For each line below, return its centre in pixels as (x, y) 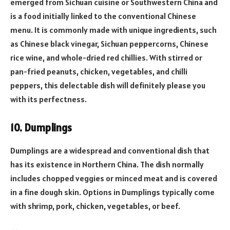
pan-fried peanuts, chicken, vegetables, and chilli (99, 71)
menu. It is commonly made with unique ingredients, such (113, 30)
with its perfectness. (49, 99)
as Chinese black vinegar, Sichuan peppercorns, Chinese (109, 43)
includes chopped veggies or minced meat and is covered (114, 178)
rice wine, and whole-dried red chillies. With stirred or (106, 57)
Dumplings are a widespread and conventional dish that (110, 150)
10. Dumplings (41, 128)
